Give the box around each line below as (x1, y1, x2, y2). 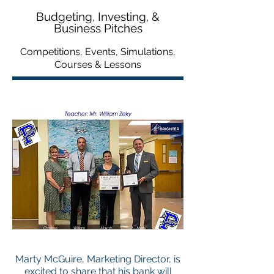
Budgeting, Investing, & (36, 10, 160, 23)
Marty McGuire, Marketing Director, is (15, 253, 180, 265)
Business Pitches (53, 21, 143, 35)
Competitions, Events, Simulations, (20, 46, 176, 57)
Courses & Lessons (54, 59, 141, 70)
